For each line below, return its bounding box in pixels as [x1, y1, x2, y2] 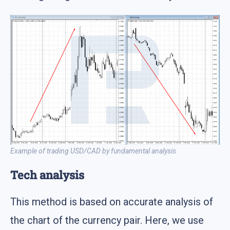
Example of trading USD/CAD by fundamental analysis [10, 146, 176, 155]
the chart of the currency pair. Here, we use [10, 214, 204, 226]
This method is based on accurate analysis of [10, 195, 213, 208]
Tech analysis [10, 167, 84, 182]
